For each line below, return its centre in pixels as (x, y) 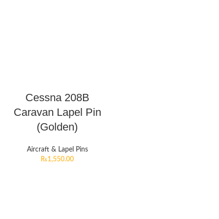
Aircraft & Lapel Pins (57, 150)
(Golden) (57, 127)
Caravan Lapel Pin (57, 112)
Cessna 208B (57, 98)
